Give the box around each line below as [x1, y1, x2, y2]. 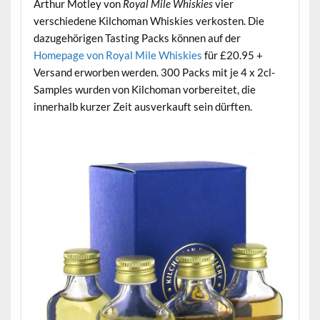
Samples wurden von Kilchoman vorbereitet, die [33, 82, 256, 96]
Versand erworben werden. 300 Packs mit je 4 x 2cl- [33, 65, 275, 79]
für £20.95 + [201, 48, 263, 61]
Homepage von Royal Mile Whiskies [33, 48, 202, 61]
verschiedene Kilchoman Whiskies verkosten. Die [33, 14, 264, 27]
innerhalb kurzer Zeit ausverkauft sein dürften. [33, 99, 252, 113]
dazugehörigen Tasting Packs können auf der [33, 31, 241, 44]
